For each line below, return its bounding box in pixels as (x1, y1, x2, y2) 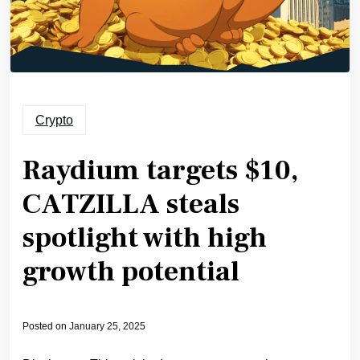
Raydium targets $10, (22, 152, 298, 189)
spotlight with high (22, 219, 267, 256)
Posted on (22, 320, 69, 332)
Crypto (35, 112, 73, 127)
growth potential (22, 253, 239, 290)
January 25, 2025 (69, 320, 145, 332)
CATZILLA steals (22, 186, 239, 223)
